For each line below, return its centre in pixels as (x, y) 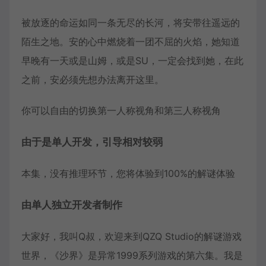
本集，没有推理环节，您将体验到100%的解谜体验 (128, 174)
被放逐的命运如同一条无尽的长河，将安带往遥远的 (131, 23)
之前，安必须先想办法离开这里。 (93, 80)
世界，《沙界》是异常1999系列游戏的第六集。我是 (132, 256)
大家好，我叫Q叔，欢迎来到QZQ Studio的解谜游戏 (132, 237)
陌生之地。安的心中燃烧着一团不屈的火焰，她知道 (131, 42)
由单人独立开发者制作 (72, 205)
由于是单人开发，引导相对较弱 (92, 142)
